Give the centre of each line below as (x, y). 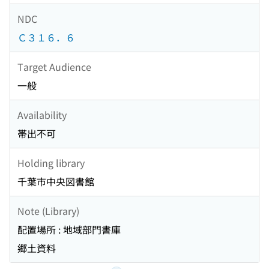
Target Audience (54, 66)
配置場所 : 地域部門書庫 (69, 230)
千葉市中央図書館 (56, 182)
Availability (42, 114)
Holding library (51, 162)
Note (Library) (48, 210)
